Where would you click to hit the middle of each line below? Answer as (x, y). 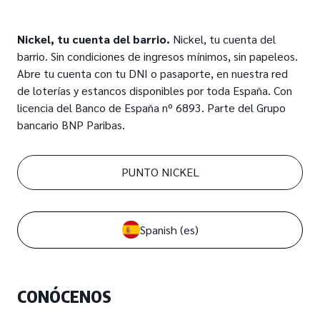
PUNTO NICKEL (160, 172)
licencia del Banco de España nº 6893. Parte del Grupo (151, 107)
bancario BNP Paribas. (71, 124)
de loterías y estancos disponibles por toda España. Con (155, 90)
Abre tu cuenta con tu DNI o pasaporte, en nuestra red (152, 73)
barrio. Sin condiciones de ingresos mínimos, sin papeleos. (157, 56)
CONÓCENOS (64, 296)
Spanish (158, 229)
